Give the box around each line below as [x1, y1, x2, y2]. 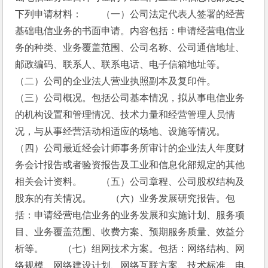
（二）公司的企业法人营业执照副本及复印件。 [15, 76, 236, 86]
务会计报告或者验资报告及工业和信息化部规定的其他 [15, 160, 245, 170]
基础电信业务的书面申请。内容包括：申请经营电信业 [15, 26, 245, 36]
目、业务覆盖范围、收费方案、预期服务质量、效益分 [15, 227, 245, 237]
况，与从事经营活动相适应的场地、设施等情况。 [15, 126, 245, 136]
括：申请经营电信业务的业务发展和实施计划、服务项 [15, 210, 245, 220]
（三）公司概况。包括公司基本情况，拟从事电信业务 [15, 93, 245, 103]
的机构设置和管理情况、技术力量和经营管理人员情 [15, 109, 236, 120]
